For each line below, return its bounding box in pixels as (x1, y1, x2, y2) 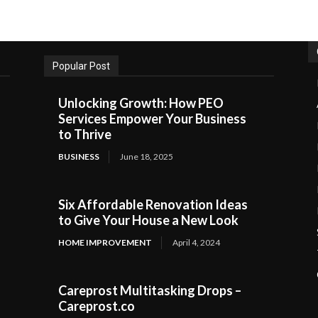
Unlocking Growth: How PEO (58, 95, 224, 111)
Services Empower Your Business (58, 111, 246, 126)
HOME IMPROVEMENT (58, 237, 152, 248)
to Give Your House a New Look (58, 212, 238, 228)
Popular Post (53, 60, 110, 72)
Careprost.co (58, 298, 135, 314)
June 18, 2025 (120, 151, 173, 162)
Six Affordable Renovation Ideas (58, 197, 248, 212)
